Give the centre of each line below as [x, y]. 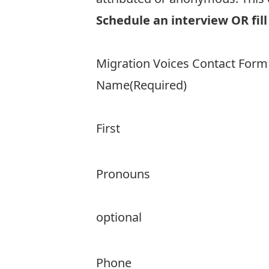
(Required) [158, 85]
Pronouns [123, 174]
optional [119, 217]
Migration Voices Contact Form [182, 63]
